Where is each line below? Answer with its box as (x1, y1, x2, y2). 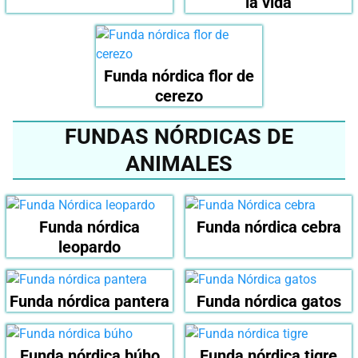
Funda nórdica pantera (10, 292, 169, 312)
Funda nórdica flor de (104, 66, 254, 86)
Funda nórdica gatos (196, 292, 341, 312)
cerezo (155, 86, 203, 106)
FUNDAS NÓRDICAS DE (65, 124, 293, 150)
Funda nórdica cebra (196, 217, 341, 237)
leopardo (58, 237, 121, 257)
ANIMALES (125, 151, 233, 177)
